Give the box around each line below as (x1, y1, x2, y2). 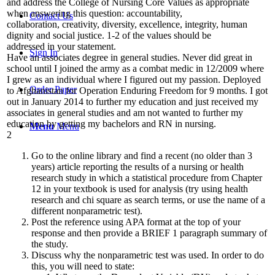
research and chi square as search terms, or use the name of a (31, 194, 265, 205)
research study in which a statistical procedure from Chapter (31, 172, 262, 183)
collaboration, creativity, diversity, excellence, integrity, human (7, 18, 247, 29)
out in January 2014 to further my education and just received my (7, 96, 258, 107)
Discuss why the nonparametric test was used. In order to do (31, 249, 264, 260)
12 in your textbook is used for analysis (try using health (31, 183, 248, 194)
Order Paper (29, 84, 77, 95)
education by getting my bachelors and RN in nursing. (7, 118, 216, 129)
